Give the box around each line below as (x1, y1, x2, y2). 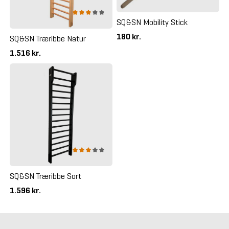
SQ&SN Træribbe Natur (9, 33, 86, 43)
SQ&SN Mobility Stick (117, 17, 188, 28)
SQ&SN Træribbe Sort (9, 171, 81, 181)
